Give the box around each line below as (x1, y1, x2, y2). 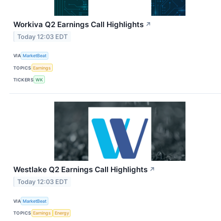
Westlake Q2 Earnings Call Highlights (13, 165, 147, 175)
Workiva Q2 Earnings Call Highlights (13, 19, 144, 29)
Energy (54, 210, 69, 216)
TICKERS (13, 76, 34, 82)
